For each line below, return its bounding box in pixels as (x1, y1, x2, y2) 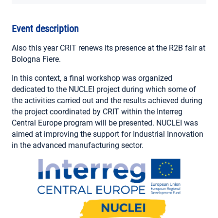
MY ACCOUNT (16, 12, 63, 19)
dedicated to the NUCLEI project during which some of (12, 85, 196, 94)
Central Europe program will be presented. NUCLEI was (12, 118, 198, 127)
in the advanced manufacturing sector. (12, 141, 144, 150)
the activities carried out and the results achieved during (12, 96, 202, 105)
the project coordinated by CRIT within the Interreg (12, 107, 182, 116)
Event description (12, 23, 79, 35)
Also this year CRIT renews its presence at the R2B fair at (12, 43, 205, 53)
